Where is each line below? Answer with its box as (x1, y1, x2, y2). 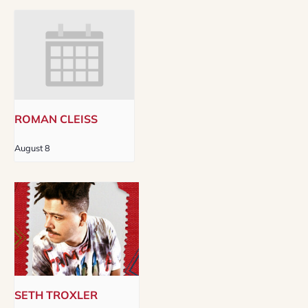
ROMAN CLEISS (14, 112, 98, 126)
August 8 (14, 142, 50, 154)
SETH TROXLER (14, 288, 98, 302)
